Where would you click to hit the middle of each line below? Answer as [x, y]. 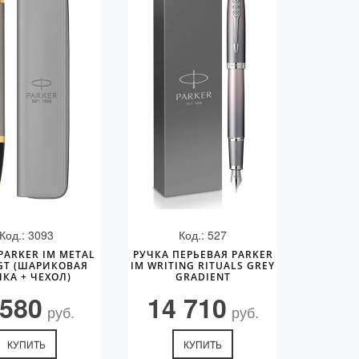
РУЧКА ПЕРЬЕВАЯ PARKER [203, 254]
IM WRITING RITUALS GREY [203, 266]
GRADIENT [203, 277]
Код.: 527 [203, 235]
